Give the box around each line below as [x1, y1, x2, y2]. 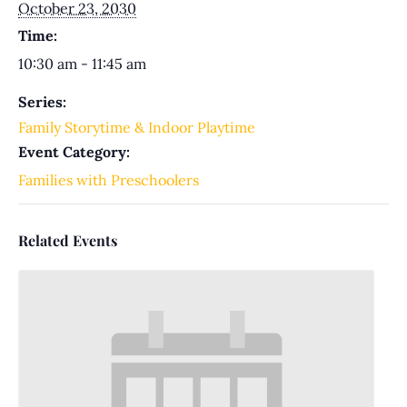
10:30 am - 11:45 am [18, 54, 146, 73]
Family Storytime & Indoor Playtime [18, 117, 255, 136]
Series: [18, 92, 66, 111]
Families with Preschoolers [18, 170, 199, 189]
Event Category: [18, 142, 130, 161]
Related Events [18, 230, 117, 250]
